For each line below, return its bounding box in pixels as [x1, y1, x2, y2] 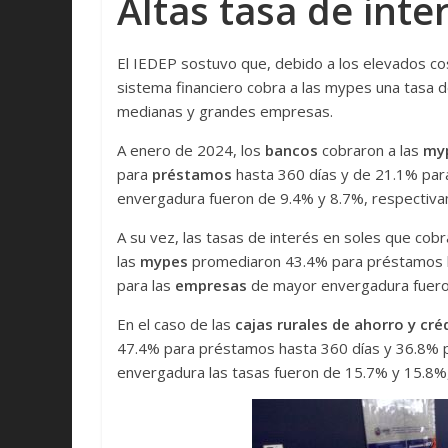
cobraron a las [322, 140, 423, 161]
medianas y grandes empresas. [117, 101, 333, 122]
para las [117, 275, 175, 296]
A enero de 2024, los [117, 140, 265, 161]
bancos [265, 140, 322, 161]
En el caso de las [117, 314, 235, 335]
